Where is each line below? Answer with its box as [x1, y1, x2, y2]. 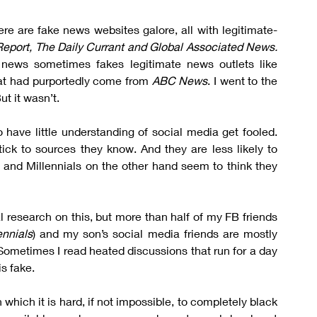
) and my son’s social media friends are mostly [32, 226, 278, 240]
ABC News [151, 74, 208, 87]
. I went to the [207, 74, 278, 87]
